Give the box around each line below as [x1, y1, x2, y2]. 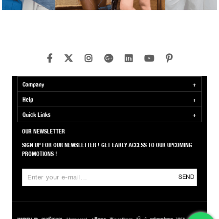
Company [22, 79, 44, 88]
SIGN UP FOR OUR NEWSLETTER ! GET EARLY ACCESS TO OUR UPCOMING [22, 140, 192, 149]
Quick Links [22, 109, 50, 119]
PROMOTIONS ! [22, 149, 57, 158]
